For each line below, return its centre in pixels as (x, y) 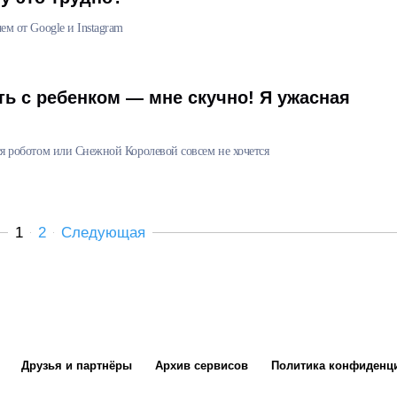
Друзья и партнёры (77, 365)
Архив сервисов (202, 365)
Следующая (104, 232)
